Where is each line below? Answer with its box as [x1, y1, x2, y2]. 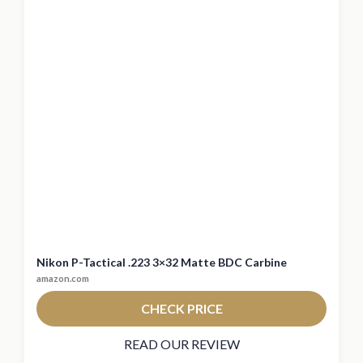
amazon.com [36, 273, 89, 284]
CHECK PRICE [140, 301, 223, 317]
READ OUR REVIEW [123, 336, 240, 352]
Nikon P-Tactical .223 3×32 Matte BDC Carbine [36, 255, 287, 270]
